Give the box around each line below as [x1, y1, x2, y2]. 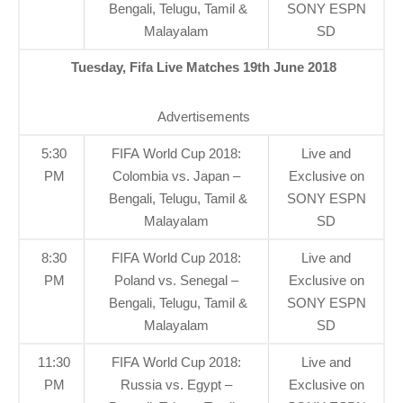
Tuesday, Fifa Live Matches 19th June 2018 [71, 58, 336, 75]
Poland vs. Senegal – [114, 272, 238, 288]
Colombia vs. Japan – [112, 167, 240, 184]
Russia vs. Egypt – [121, 376, 232, 392]
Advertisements [157, 108, 250, 124]
